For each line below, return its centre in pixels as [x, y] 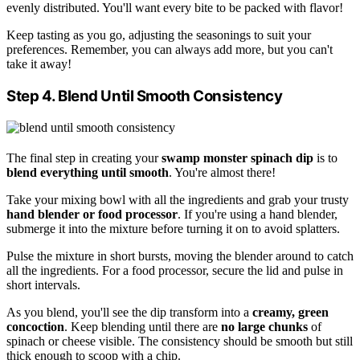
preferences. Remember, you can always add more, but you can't [170, 50]
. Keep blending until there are [143, 326]
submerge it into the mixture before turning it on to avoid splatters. [173, 228]
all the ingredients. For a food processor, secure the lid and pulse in [175, 270]
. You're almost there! [222, 172]
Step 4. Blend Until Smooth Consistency [145, 96]
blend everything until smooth [88, 172]
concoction [35, 326]
